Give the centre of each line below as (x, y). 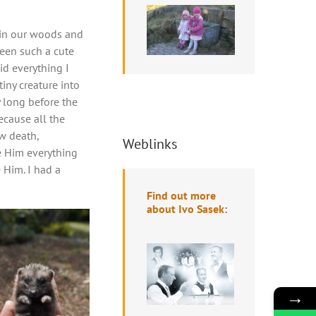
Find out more (181, 195)
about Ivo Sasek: (187, 208)
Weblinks (150, 144)
